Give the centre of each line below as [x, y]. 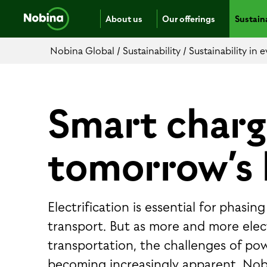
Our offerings [189, 19]
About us [124, 19]
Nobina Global [83, 51]
